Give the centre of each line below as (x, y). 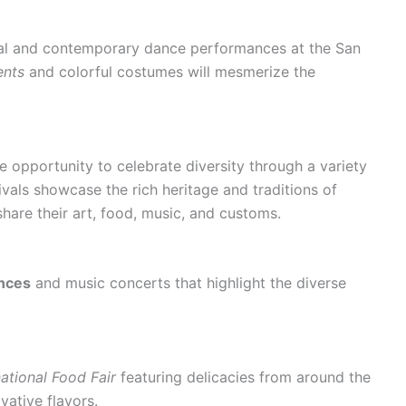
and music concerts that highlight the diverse (188, 283)
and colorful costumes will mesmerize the (170, 72)
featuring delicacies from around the (243, 377)
